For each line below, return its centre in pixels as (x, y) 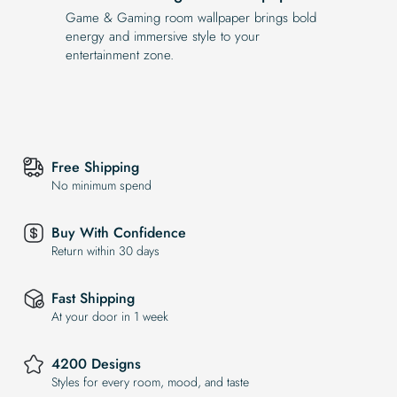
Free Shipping (95, 167)
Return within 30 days (105, 251)
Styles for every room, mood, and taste (150, 382)
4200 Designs (96, 364)
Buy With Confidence (119, 233)
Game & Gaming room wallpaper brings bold (191, 17)
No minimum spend (101, 186)
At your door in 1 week (110, 317)
